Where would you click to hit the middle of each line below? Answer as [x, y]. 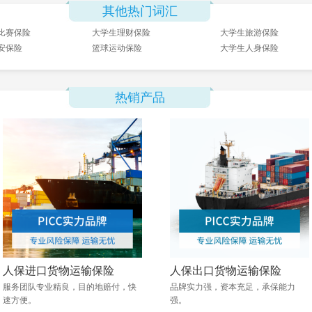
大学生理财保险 [121, 33]
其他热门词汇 [140, 11]
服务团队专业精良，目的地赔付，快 [70, 287]
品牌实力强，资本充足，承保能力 [233, 287]
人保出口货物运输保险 [226, 271]
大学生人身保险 [249, 48]
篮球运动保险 [117, 48]
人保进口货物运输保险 [58, 271]
